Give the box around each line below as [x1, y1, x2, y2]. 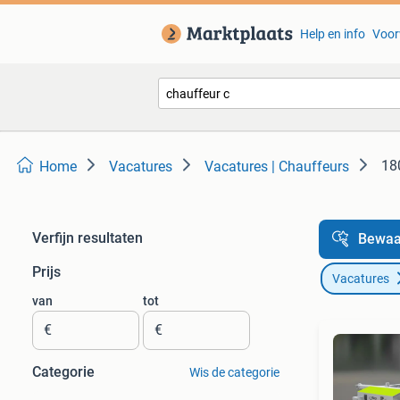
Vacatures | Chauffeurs [204, 158, 349, 175]
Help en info [299, 27, 365, 41]
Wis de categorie [188, 365, 279, 379]
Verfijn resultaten [32, 229, 143, 246]
